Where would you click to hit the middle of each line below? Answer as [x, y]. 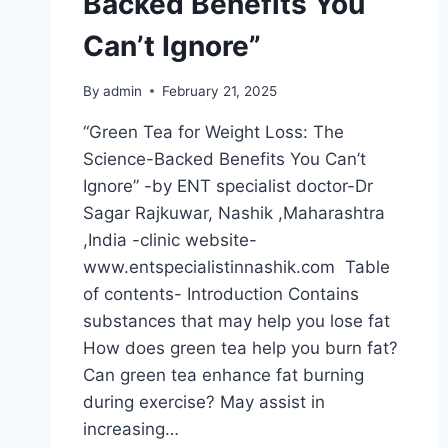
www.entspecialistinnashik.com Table [236, 266]
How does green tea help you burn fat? [240, 347]
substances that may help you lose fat [236, 320]
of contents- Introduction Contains [221, 293]
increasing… [131, 428]
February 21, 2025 [220, 90]
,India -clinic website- [170, 239]
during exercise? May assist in [204, 401]
